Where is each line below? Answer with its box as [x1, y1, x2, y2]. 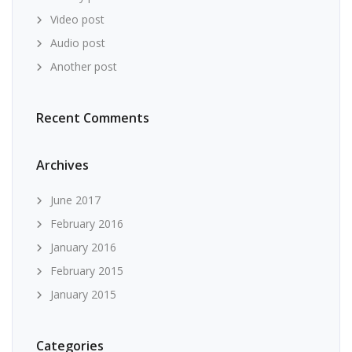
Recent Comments [36, 109, 149, 126]
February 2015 [50, 263, 123, 278]
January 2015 [50, 287, 116, 302]
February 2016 [50, 216, 123, 231]
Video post [50, 12, 104, 27]
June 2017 [50, 192, 101, 207]
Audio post [50, 35, 105, 50]
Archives [36, 156, 89, 174]
